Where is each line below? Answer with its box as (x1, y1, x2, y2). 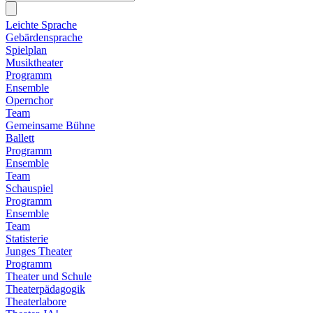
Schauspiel (6, 182, 53, 194)
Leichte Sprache (6, 18, 77, 31)
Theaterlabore (6, 295, 66, 307)
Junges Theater (6, 245, 72, 257)
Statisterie (6, 232, 48, 245)
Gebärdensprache (6, 31, 82, 43)
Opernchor (6, 94, 53, 106)
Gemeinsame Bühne (6, 119, 95, 131)
